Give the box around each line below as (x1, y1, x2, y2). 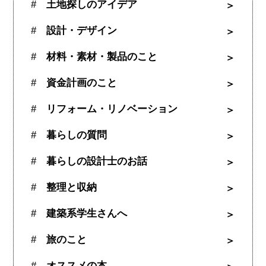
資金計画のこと (46, 77, 117, 89)
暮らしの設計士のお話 (46, 156, 147, 167)
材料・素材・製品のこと (46, 51, 157, 63)
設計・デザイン (46, 25, 117, 37)
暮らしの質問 (46, 129, 107, 141)
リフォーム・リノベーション (46, 103, 178, 115)
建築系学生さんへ (46, 208, 127, 220)
